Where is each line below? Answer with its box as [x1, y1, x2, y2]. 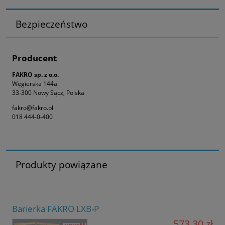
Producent [12, 52, 57, 64]
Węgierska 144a [12, 79, 57, 88]
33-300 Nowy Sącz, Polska [12, 88, 84, 97]
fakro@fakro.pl [12, 103, 53, 112]
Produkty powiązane [15, 158, 107, 171]
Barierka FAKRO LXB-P [12, 202, 99, 214]
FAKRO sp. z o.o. [12, 70, 59, 79]
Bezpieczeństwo [15, 17, 87, 30]
